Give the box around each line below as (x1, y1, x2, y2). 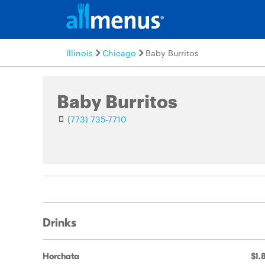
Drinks (43, 216, 76, 230)
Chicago (102, 47, 136, 59)
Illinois (66, 47, 93, 59)
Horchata (43, 251, 79, 261)
